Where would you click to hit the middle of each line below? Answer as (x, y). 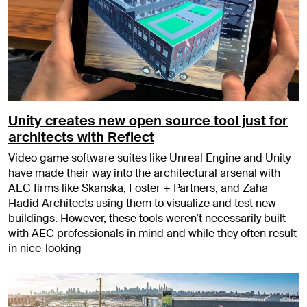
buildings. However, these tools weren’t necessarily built (147, 219)
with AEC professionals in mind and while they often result (152, 234)
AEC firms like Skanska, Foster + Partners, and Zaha (138, 188)
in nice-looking (45, 249)
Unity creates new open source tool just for (148, 121)
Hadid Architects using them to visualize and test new (142, 204)
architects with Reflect (81, 137)
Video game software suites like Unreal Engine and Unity (149, 158)
